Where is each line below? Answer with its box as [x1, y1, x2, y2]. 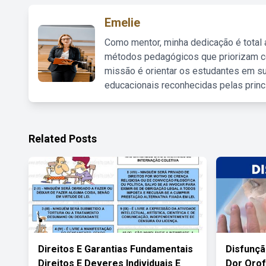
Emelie [104, 15, 140, 30]
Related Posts [28, 132, 97, 145]
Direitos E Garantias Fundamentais [38, 243, 193, 255]
